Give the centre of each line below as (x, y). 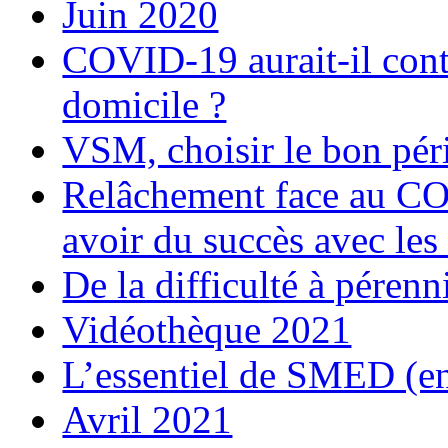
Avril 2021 (147, 419)
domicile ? (144, 104)
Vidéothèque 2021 (207, 329)
